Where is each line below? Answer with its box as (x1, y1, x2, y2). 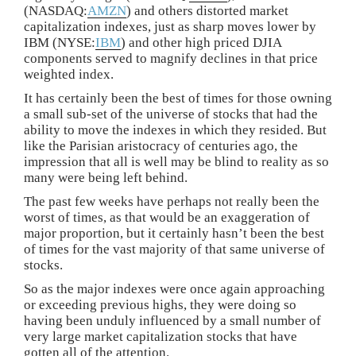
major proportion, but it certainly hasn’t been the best (24, 225, 324, 241)
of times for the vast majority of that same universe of (24, 241, 325, 257)
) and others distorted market (126, 2, 288, 18)
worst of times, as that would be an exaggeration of (24, 209, 310, 225)
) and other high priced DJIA (121, 34, 281, 50)
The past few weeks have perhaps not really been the (24, 193, 319, 209)
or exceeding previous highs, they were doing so (24, 296, 296, 312)
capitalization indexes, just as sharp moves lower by (24, 18, 316, 34)
